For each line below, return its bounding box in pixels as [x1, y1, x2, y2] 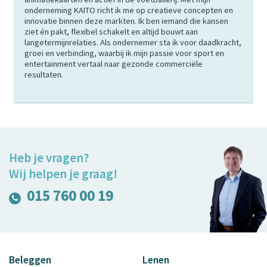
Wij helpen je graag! [9, 165, 117, 182]
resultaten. [24, 69, 63, 80]
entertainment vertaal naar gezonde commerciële [24, 58, 203, 69]
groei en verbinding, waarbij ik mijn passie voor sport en [24, 47, 224, 58]
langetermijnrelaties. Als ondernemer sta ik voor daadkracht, [24, 36, 241, 48]
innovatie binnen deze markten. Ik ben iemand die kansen [24, 15, 228, 26]
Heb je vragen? [9, 149, 89, 166]
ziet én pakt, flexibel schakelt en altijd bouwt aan [24, 26, 198, 37]
